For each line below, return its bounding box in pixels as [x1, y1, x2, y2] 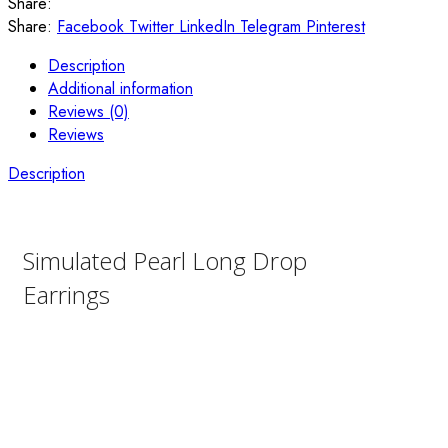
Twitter [129, 14, 174, 38]
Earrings [23, 277, 110, 311]
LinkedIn [179, 14, 235, 38]
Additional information [48, 76, 193, 100]
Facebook [57, 14, 124, 38]
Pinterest [306, 14, 365, 38]
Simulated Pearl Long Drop [23, 243, 307, 277]
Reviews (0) [48, 99, 129, 123]
